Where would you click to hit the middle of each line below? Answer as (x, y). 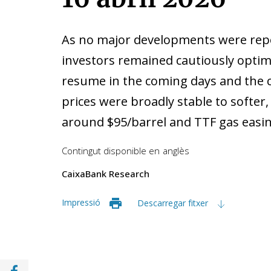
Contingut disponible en (111, 151)
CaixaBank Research (106, 174)
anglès (176, 151)
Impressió (81, 202)
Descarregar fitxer (174, 203)
